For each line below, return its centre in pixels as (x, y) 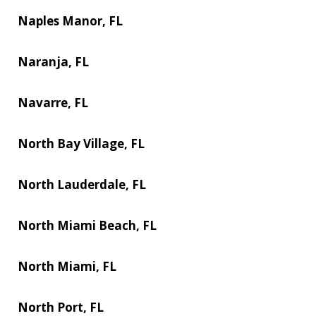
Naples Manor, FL (70, 20)
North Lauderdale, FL (82, 184)
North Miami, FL (67, 266)
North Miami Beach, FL (87, 225)
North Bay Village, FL (81, 143)
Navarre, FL (53, 102)
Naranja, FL (53, 61)
